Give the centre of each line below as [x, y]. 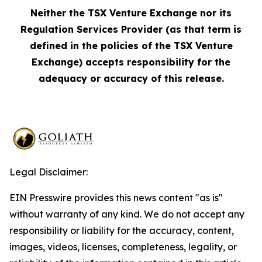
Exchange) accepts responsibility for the [131, 62]
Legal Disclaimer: [49, 172]
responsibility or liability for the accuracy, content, [122, 230]
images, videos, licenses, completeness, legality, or [123, 247]
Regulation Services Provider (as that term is [131, 29]
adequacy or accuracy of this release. [131, 78]
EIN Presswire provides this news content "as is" [116, 198]
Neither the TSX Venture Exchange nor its [131, 13]
